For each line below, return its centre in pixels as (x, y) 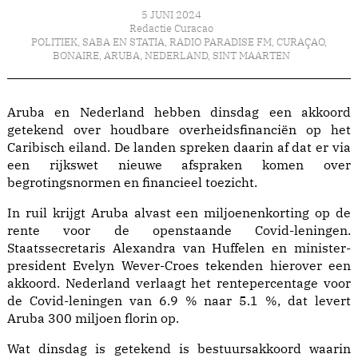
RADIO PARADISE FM (221, 42)
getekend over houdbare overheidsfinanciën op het (179, 130)
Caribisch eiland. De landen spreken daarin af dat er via (179, 147)
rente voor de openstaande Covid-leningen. (179, 231)
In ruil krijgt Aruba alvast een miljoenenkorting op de (179, 213)
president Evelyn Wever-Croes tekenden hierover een (179, 266)
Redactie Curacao (171, 29)
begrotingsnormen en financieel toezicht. (132, 183)
